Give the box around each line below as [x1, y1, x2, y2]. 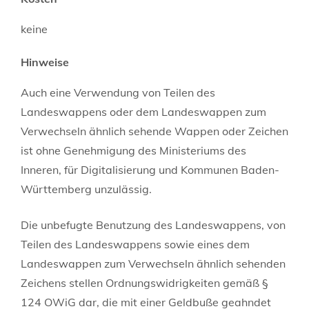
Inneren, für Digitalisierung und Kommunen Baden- [21, 162, 279, 177]
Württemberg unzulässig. [21, 181, 152, 196]
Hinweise [21, 54, 69, 69]
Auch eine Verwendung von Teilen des [21, 85, 215, 99]
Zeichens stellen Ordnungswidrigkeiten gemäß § [21, 275, 268, 290]
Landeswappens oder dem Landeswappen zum [21, 104, 266, 119]
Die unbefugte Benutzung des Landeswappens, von [21, 217, 286, 232]
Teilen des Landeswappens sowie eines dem [21, 237, 250, 251]
